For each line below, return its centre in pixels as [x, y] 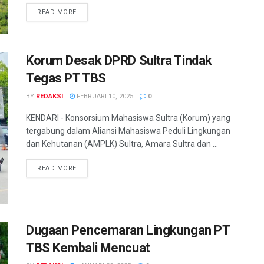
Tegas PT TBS [66, 78]
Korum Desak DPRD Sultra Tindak [119, 61]
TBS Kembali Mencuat [88, 247]
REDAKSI [49, 97]
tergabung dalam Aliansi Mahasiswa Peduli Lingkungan [128, 131]
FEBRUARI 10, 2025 [104, 97]
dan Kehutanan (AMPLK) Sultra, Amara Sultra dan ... [122, 144]
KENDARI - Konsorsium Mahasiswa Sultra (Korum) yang [128, 118]
